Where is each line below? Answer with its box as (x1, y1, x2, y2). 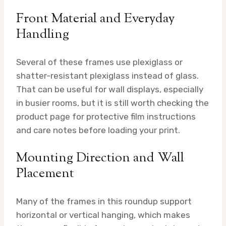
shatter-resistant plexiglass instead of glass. (16, 70, 199, 81)
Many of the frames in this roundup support (16, 196, 192, 206)
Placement (16, 164, 74, 183)
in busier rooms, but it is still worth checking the (16, 97, 209, 108)
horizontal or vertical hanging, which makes (16, 209, 190, 220)
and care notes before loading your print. (16, 125, 180, 135)
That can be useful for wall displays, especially (16, 84, 203, 94)
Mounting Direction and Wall (16, 148, 184, 167)
